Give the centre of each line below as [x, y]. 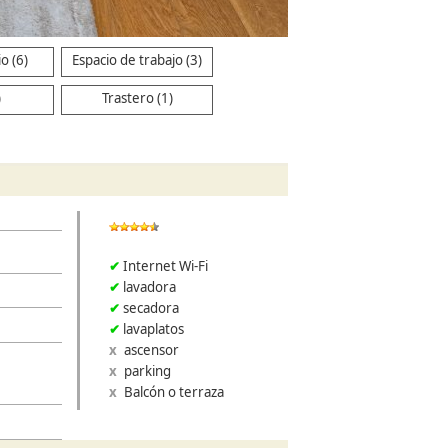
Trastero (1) [137, 98]
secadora [151, 307]
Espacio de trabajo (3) [137, 59]
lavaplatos [154, 328]
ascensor [151, 349]
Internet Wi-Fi [166, 265]
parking [147, 370]
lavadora [150, 286]
